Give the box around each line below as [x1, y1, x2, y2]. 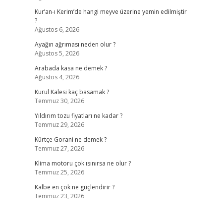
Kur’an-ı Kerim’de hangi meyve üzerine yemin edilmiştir [34, 7, 187, 16]
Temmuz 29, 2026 [34, 120, 84, 129]
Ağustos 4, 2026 [34, 73, 79, 81]
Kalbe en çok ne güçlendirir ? [34, 183, 114, 191]
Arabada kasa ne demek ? [34, 64, 107, 72]
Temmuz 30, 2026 [34, 97, 84, 105]
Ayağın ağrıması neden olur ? [34, 40, 115, 49]
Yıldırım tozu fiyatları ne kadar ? [34, 111, 122, 120]
